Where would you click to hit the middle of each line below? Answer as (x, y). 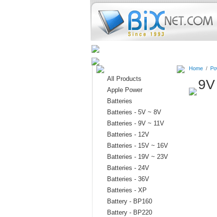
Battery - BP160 (130, 201)
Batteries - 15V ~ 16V (138, 146)
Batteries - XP (127, 190)
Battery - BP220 (130, 212)
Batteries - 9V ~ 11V (136, 123)
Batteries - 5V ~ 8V (134, 112)
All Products (124, 79)
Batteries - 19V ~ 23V (138, 157)
